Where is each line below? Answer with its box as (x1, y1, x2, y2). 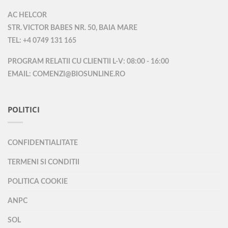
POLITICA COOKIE (8, 178, 68, 186)
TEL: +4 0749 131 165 (8, 37, 76, 45)
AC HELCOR (8, 12, 47, 19)
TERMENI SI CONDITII (8, 158, 79, 166)
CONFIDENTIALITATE (8, 139, 78, 147)
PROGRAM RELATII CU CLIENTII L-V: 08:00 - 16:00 (8, 58, 169, 66)
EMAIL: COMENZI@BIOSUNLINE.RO (8, 71, 125, 78)
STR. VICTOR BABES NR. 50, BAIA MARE (8, 24, 137, 32)
